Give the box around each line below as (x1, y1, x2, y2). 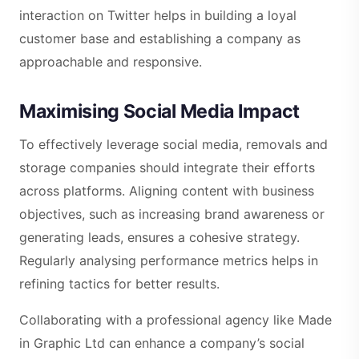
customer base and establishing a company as (19, 30, 301, 47)
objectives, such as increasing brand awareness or (19, 206, 325, 223)
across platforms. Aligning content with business (19, 183, 314, 200)
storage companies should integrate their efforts (19, 159, 315, 176)
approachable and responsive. (19, 54, 202, 71)
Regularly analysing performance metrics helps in (19, 252, 318, 269)
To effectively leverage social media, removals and (19, 136, 328, 153)
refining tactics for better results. (19, 276, 220, 292)
